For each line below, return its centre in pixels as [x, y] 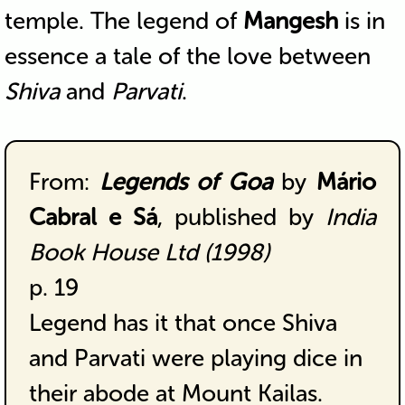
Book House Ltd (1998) [149, 252]
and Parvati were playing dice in [195, 358]
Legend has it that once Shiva [183, 323]
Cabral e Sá [93, 217]
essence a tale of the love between [187, 56]
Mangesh [290, 21]
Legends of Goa [185, 182]
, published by [241, 217]
